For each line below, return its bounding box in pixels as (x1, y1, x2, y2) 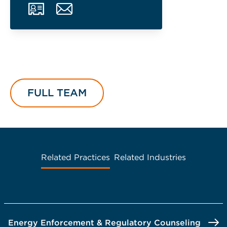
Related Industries (114, 153, 186, 162)
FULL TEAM (27, 87, 87, 99)
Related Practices (41, 153, 110, 162)
